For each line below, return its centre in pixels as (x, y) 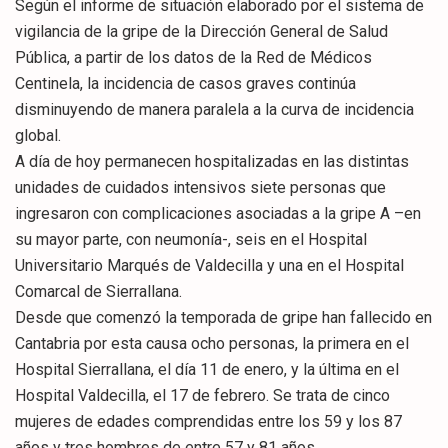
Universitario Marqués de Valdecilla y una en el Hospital (209, 265)
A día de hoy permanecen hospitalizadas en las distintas (212, 161)
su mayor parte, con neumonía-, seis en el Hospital (191, 239)
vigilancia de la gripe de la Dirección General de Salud (201, 31)
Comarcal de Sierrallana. (98, 291)
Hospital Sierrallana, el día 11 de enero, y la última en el (207, 369)
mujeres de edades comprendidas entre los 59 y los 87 (208, 421)
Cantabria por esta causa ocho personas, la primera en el (212, 343)
